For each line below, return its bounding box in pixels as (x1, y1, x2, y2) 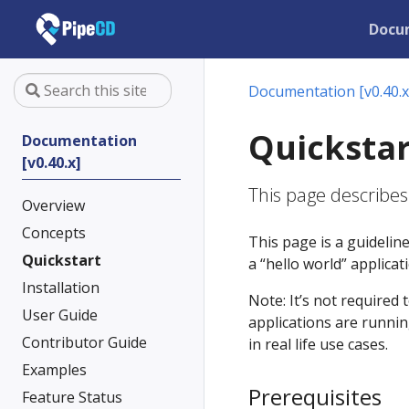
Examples (22, 360, 87, 380)
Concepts (22, 223, 86, 243)
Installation (22, 278, 100, 298)
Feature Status (22, 387, 122, 407)
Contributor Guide (22, 332, 147, 352)
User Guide (22, 305, 98, 325)
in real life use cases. (248, 334, 388, 354)
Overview (22, 195, 85, 215)
